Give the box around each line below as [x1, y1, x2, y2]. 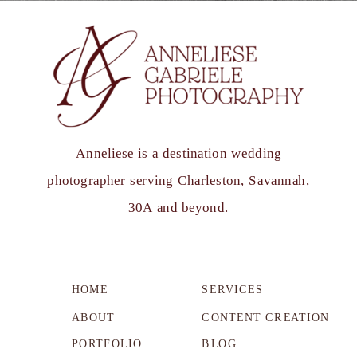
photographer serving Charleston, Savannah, [47, 172, 310, 189]
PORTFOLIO [71, 338, 142, 351]
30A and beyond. [128, 199, 229, 216]
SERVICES [202, 283, 264, 296]
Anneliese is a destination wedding [75, 146, 282, 162]
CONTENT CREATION [202, 311, 329, 324]
